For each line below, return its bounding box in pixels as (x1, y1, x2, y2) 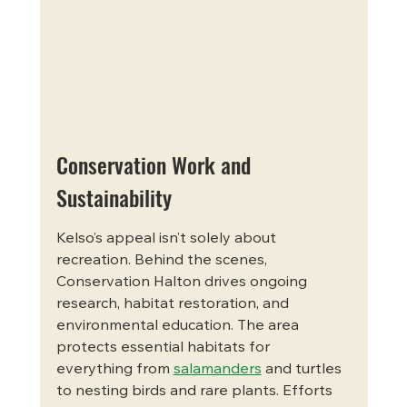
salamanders (173, 362, 262, 377)
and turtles (261, 362, 345, 377)
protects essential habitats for (55, 340, 273, 355)
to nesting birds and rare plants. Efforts (55, 383, 336, 399)
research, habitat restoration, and (55, 296, 293, 312)
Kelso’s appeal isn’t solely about (55, 231, 280, 246)
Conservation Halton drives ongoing (55, 274, 311, 290)
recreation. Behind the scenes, (55, 253, 271, 268)
